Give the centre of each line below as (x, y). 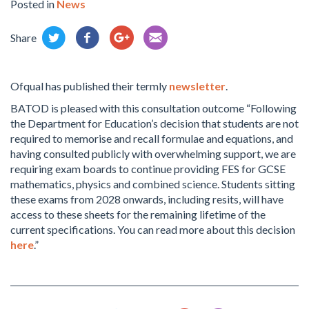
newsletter (197, 86)
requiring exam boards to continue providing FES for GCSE (148, 169)
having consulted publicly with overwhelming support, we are (153, 153)
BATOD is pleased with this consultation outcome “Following (153, 108)
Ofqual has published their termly (90, 86)
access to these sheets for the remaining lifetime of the (138, 214)
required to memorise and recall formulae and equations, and (152, 138)
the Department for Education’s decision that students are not (154, 123)
